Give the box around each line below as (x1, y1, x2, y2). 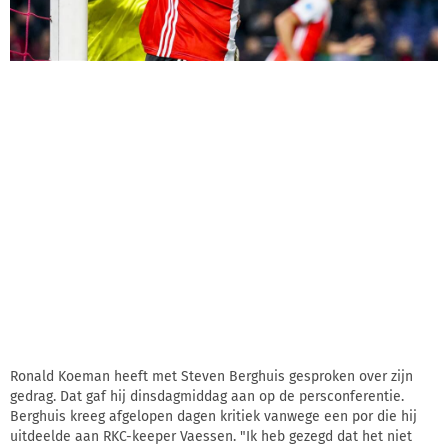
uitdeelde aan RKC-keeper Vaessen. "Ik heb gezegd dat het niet (10, 428, 412, 446)
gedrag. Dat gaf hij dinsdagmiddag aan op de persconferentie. (10, 388, 404, 406)
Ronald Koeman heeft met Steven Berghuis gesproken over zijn (10, 368, 413, 386)
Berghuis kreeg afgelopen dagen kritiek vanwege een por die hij (10, 408, 417, 426)
